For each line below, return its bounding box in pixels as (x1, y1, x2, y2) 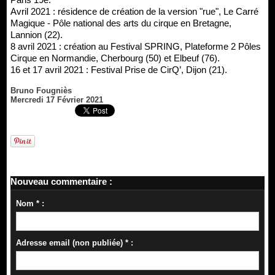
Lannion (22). (10, 29, 63, 40)
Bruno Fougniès (10, 85, 72, 95)
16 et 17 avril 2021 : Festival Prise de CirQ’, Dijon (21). (10, 64, 227, 75)
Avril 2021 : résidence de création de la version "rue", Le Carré (10, 6, 258, 17)
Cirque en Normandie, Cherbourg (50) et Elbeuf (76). (10, 52, 220, 63)
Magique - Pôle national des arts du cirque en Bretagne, (10, 17, 231, 28)
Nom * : (15, 198, 44, 208)
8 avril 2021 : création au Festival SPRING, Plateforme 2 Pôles (10, 41, 261, 52)
